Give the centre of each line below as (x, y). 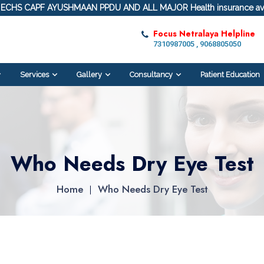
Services (34, 74)
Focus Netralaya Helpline (204, 34)
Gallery (89, 74)
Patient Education (230, 74)
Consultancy (151, 74)
